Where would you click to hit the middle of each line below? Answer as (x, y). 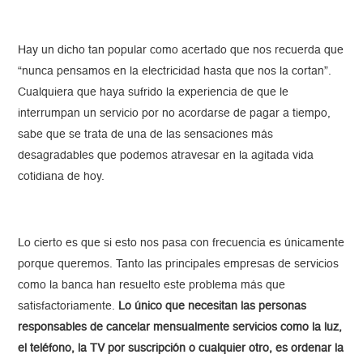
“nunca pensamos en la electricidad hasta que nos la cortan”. (175, 72)
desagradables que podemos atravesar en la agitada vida (166, 156)
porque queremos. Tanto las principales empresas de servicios (179, 265)
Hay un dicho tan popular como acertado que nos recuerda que (181, 51)
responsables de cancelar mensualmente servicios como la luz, (180, 328)
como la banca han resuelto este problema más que (152, 286)
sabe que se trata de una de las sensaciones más (146, 135)
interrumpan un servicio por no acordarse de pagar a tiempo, (175, 114)
